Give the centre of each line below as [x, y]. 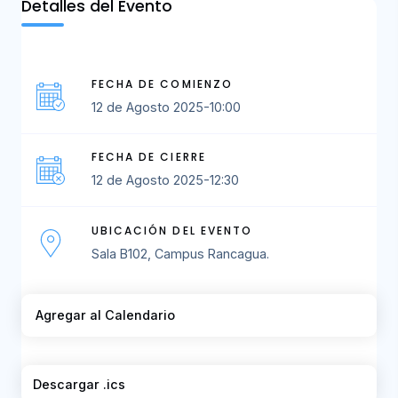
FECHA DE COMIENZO [162, 84]
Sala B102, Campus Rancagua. [180, 253]
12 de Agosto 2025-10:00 [166, 107]
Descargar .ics [79, 384]
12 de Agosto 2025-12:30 [165, 180]
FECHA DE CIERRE [148, 157]
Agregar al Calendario [105, 315]
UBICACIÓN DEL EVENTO [172, 230]
